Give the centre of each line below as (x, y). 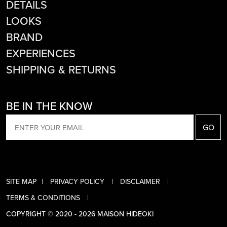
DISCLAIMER (141, 182)
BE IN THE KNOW (49, 107)
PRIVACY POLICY (78, 182)
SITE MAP (21, 182)
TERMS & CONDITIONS (44, 198)
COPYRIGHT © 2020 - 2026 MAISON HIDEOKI (80, 214)
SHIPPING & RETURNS (61, 70)
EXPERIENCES (41, 54)
